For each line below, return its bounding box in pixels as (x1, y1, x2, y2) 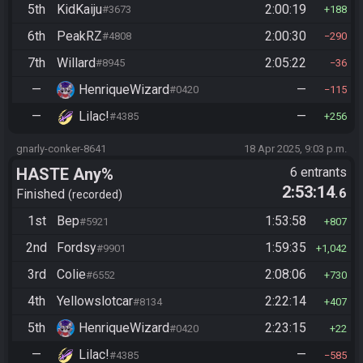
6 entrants (290, 164, 347, 180)
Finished (16, 186, 68, 202)
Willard (57, 54, 96, 70)
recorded (72, 188, 118, 201)
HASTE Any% (16, 164, 113, 184)
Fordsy (57, 240, 96, 255)
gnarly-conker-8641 (16, 142, 106, 155)
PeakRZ (57, 28, 102, 44)
